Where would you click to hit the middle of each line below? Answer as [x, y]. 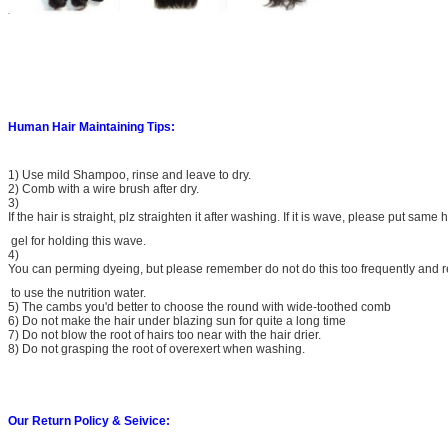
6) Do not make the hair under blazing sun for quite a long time [177, 321]
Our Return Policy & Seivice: [89, 421]
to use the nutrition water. [77, 293]
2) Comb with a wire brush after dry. [103, 189]
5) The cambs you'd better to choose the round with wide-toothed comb [199, 307]
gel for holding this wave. [77, 241]
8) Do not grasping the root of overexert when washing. [156, 349]
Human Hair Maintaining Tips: [91, 127]
